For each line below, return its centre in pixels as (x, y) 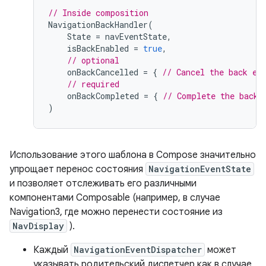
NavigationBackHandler (98, 25)
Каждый (52, 250)
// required (93, 84)
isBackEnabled (98, 48)
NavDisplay (38, 226)
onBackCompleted (103, 96)
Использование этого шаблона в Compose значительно (133, 155)
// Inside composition (98, 13)
